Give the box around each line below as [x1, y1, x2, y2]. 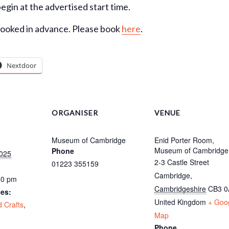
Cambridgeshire [154, 184, 206, 194]
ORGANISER [52, 108, 98, 117]
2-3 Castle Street [154, 157, 209, 167]
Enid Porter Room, [154, 135, 214, 145]
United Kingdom [154, 197, 206, 207]
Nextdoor [7, 61, 36, 70]
